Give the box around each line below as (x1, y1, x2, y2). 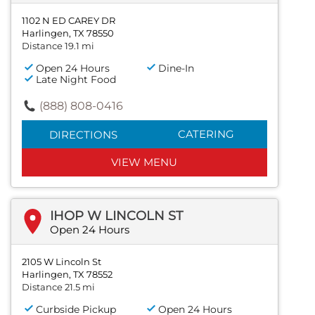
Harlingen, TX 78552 (22, 268, 112, 280)
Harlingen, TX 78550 (22, 27, 114, 39)
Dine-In (158, 61, 195, 75)
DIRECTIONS (49, 127, 117, 141)
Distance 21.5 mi (22, 281, 95, 292)
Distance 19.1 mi (22, 39, 94, 51)
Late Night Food (36, 72, 116, 86)
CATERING (177, 127, 234, 141)
